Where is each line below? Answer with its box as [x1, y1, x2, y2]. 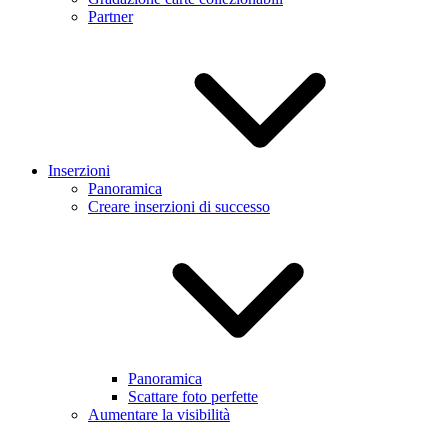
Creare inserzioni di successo [88, 198, 270, 216]
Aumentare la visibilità [88, 406, 230, 424]
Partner [88, 8, 133, 26]
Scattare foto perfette [128, 388, 258, 406]
